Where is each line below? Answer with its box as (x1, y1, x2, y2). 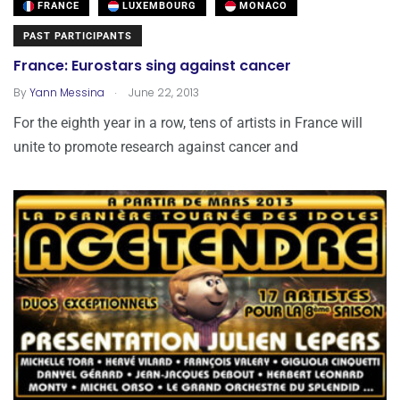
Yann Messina (29, 84, 104, 100)
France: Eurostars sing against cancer (13, 55, 291, 77)
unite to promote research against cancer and (13, 137, 298, 155)
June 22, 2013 (126, 84, 199, 100)
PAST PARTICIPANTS (23, 29, 132, 42)
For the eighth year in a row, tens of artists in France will (13, 113, 362, 131)
